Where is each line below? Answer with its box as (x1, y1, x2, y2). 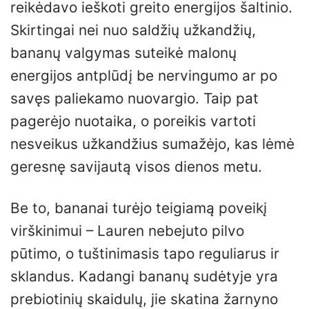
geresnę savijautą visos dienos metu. (10, 158, 262, 176)
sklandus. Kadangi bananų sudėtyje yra (10, 268, 278, 286)
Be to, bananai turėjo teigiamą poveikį (10, 199, 267, 217)
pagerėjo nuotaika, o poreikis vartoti (10, 112, 256, 130)
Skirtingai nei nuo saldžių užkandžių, (10, 21, 256, 39)
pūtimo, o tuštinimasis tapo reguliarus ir (10, 245, 279, 263)
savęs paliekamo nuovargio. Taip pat (10, 90, 259, 108)
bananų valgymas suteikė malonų (10, 44, 237, 62)
